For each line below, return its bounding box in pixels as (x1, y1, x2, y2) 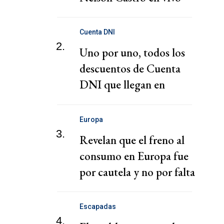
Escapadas (79, 202, 116, 211)
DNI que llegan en (79, 77, 165, 92)
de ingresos (79, 180, 131, 195)
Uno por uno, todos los (79, 45, 185, 60)
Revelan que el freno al (79, 132, 184, 147)
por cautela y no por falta (79, 164, 195, 179)
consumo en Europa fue (79, 148, 188, 163)
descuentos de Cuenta (79, 61, 180, 76)
